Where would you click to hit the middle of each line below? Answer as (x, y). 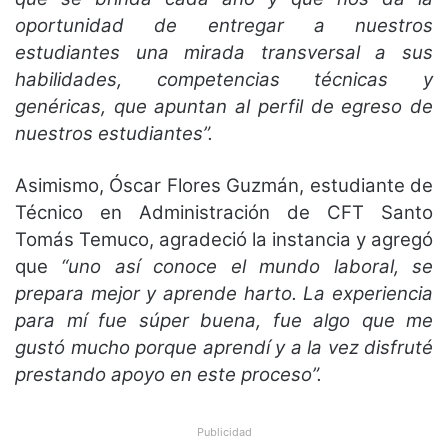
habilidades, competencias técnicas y (224, 79)
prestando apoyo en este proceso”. (168, 374)
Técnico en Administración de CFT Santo (224, 212)
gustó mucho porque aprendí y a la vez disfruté (224, 347)
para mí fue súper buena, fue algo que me (224, 320)
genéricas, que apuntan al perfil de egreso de (224, 106)
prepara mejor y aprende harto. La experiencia (224, 293)
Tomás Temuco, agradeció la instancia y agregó (224, 239)
